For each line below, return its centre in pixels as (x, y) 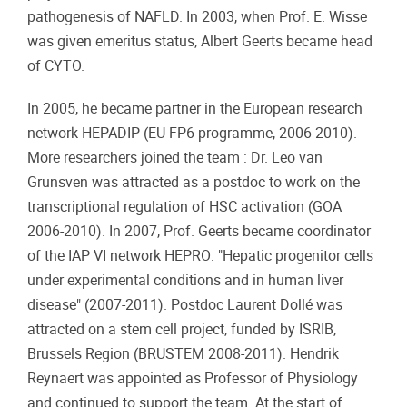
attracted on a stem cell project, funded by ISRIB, (182, 329)
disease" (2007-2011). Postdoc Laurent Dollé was (185, 304)
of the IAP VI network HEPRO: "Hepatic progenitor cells (200, 255)
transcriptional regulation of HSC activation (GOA (184, 206)
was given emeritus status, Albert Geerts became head (200, 42)
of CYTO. (56, 66)
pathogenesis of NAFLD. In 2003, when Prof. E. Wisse (197, 17)
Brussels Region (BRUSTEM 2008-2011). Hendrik (183, 353)
